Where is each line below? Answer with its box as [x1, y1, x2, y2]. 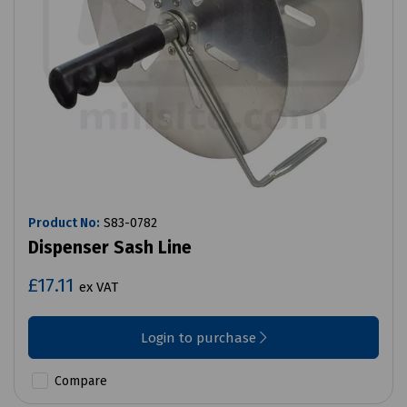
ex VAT [79, 279, 118, 296]
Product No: [28, 215, 100, 232]
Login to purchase [140, 330, 260, 347]
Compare [51, 373, 107, 390]
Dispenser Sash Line [28, 237, 192, 259]
